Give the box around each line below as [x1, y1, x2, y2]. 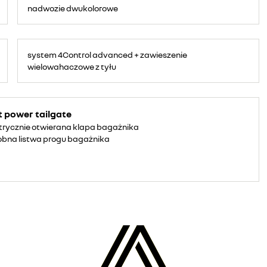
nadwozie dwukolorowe [27, 3, 119, 13]
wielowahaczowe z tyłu [27, 61, 117, 72]
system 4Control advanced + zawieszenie [27, 49, 188, 60]
